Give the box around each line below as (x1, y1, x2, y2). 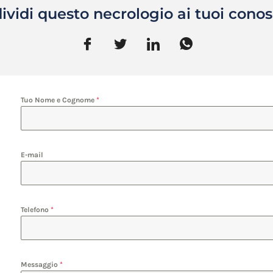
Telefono (20, 205, 51, 214)
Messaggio (20, 260, 60, 269)
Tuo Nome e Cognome (20, 95, 96, 104)
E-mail (20, 150, 43, 159)
